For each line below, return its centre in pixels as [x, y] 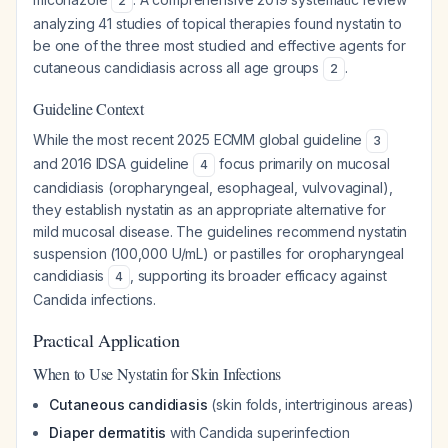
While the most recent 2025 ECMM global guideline [200, 139]
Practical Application [106, 340]
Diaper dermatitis [108, 432]
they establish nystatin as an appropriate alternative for [209, 209]
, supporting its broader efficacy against [258, 275]
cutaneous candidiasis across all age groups [178, 67]
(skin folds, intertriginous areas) [311, 404]
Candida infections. [94, 299]
